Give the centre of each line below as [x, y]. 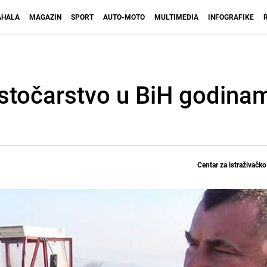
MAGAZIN [45, 17]
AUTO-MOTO [124, 17]
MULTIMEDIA [176, 17]
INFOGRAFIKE [231, 17]
